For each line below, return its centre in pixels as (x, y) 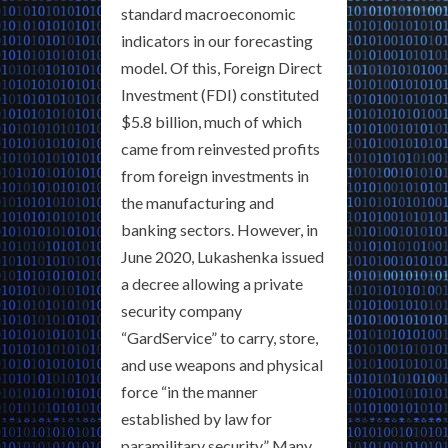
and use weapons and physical (222, 365)
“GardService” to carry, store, (219, 338)
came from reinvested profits (220, 149)
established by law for (196, 419)
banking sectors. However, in (219, 230)
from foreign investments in (215, 176)
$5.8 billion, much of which (211, 122)
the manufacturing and (197, 203)
